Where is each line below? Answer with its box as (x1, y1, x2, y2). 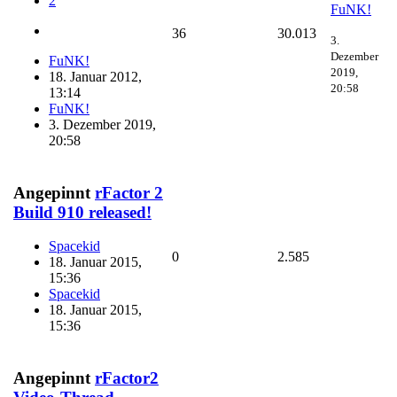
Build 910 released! (13, 202, 152, 222)
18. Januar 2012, (49, 69, 142, 85)
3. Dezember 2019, (49, 117, 156, 133)
